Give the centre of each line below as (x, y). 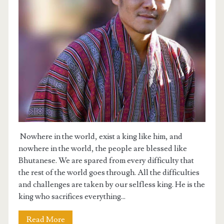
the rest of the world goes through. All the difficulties (109, 173)
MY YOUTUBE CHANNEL (100, 34)
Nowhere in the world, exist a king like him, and (101, 137)
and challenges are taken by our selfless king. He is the (112, 185)
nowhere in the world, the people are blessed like (103, 149)
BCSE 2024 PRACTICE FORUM (100, 58)
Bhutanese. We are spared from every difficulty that (106, 161)
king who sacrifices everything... (72, 197)
